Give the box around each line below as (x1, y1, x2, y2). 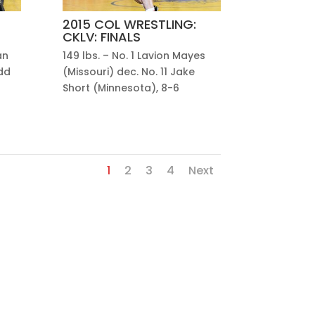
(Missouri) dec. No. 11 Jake (63, 64, 195, 79)
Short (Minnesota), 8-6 (63, 80, 180, 95)
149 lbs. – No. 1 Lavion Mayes (63, 48, 206, 63)
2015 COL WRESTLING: (63, 15, 197, 34)
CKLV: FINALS (63, 28, 141, 46)
